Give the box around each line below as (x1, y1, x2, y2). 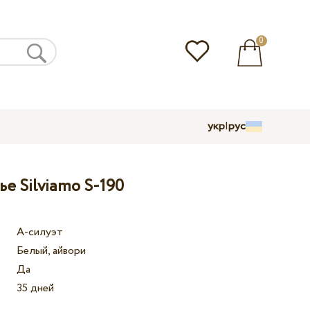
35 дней (17, 280, 55, 297)
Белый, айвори (17, 243, 86, 259)
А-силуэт (17, 224, 64, 241)
